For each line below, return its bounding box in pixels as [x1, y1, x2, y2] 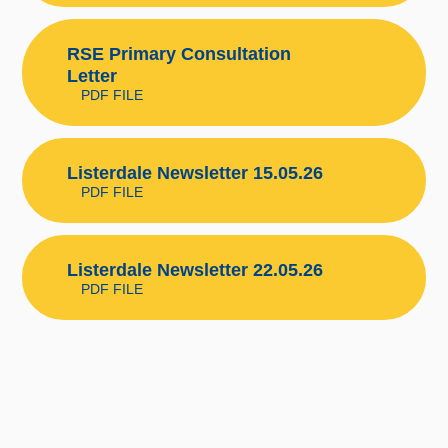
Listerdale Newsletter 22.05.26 [66, 259, 323, 280]
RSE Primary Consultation [66, 43, 291, 64]
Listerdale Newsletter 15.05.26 [66, 162, 323, 183]
